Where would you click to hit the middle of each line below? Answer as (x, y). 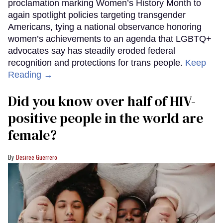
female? (32, 135)
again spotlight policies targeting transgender (97, 15)
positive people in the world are (106, 118)
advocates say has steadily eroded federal (92, 51)
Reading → (30, 75)
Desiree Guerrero (37, 157)
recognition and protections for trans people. (97, 63)
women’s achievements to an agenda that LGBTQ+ (110, 39)
